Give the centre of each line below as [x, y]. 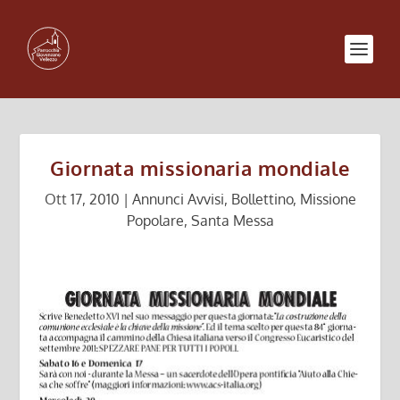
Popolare [155, 221]
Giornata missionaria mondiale [200, 168]
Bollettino [262, 199]
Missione [328, 199]
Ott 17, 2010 [82, 199]
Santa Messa [232, 221]
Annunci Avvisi [178, 199]
